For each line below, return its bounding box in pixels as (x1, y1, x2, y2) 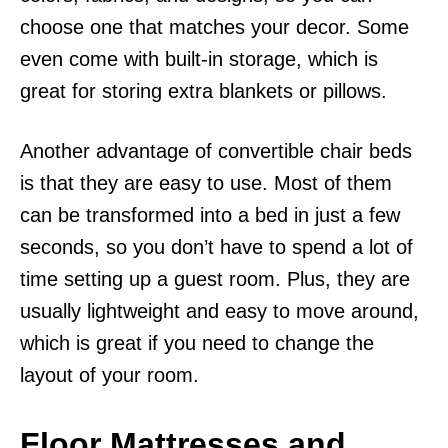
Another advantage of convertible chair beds (20, 140, 412, 163)
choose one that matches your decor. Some (20, 16, 409, 39)
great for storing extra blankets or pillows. (20, 80, 387, 103)
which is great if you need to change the (20, 332, 374, 355)
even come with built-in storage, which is (20, 48, 378, 71)
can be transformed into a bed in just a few (20, 204, 400, 227)
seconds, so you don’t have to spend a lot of (20, 236, 413, 259)
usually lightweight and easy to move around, (20, 300, 419, 323)
